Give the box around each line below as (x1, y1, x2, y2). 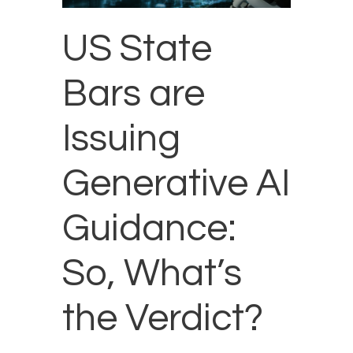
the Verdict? (62, 299, 263, 339)
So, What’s (62, 255, 242, 294)
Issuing (62, 120, 180, 159)
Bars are (62, 75, 205, 114)
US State (62, 30, 212, 69)
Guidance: (62, 210, 236, 249)
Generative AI (62, 165, 290, 204)
